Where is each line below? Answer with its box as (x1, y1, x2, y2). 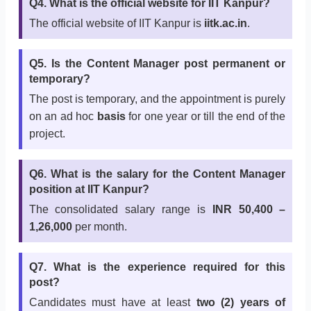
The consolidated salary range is (28, 203, 212, 216)
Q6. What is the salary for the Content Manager (28, 168, 286, 180)
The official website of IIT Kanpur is (28, 17, 204, 30)
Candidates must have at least (28, 296, 196, 309)
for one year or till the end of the (125, 110, 286, 123)
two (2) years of (196, 296, 286, 309)
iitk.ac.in (203, 17, 247, 30)
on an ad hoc (28, 110, 94, 123)
